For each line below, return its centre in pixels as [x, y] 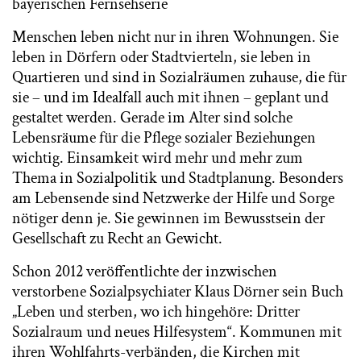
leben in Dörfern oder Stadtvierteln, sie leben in [162, 57]
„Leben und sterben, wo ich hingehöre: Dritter [156, 312]
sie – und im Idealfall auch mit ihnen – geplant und [170, 98]
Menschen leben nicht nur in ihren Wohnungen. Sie [175, 37]
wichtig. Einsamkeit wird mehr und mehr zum [158, 158]
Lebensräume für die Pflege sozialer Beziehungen [164, 138]
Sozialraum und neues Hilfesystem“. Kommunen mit [177, 332]
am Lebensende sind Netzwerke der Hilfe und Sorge [173, 198]
